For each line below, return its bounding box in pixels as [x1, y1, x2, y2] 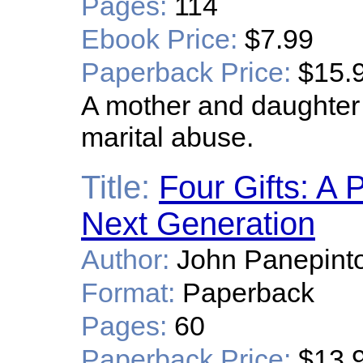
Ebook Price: [81, 23, 237, 54]
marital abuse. [81, 122, 254, 152]
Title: [81, 169, 150, 205]
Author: [81, 244, 169, 275]
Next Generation [81, 206, 315, 241]
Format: [81, 277, 175, 308]
